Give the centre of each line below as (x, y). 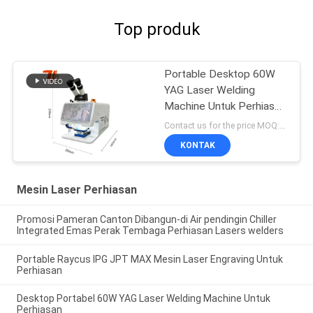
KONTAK (197, 145)
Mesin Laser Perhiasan (77, 189)
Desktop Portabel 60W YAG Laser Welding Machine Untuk (143, 299)
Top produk (156, 30)
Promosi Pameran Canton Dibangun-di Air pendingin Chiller (146, 219)
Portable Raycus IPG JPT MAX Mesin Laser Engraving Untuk (150, 259)
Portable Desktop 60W (220, 74)
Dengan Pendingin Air (216, 123)
